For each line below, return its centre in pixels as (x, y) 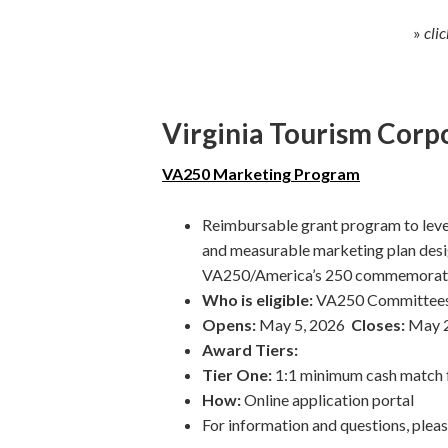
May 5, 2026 (303, 324)
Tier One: (237, 374)
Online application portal (329, 399)
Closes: (378, 324)
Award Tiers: (250, 349)
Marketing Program (286, 173)
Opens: (229, 324)
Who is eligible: (259, 299)
